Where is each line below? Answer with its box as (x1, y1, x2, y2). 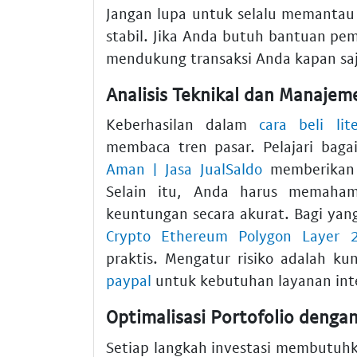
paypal (106, 271, 151, 290)
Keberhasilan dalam (106, 115, 260, 134)
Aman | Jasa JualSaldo (106, 159, 263, 178)
